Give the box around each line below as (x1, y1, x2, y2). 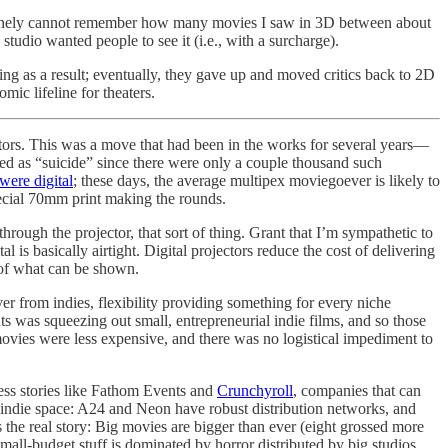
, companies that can (293, 382, 421, 400)
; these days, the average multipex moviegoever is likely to (73, 172, 440, 190)
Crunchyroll (217, 382, 293, 400)
